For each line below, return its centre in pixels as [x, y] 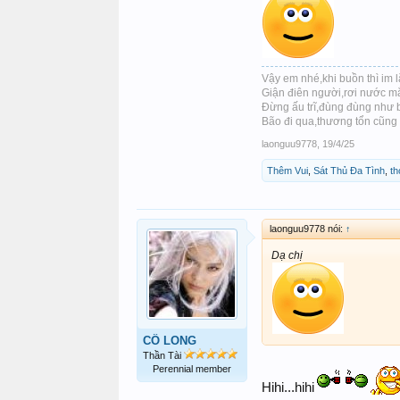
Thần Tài [163, 355]
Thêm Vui [287, 170]
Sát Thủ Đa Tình [349, 170]
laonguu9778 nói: [308, 228]
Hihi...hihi [288, 387]
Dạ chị [287, 255]
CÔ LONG [170, 340]
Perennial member [192, 368]
